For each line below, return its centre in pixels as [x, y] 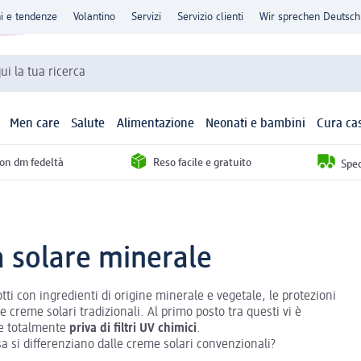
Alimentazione [155, 124]
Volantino [94, 17]
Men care [35, 124]
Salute [88, 124]
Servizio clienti [210, 17]
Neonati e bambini [255, 124]
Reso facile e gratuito [202, 162]
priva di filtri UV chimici [133, 328]
